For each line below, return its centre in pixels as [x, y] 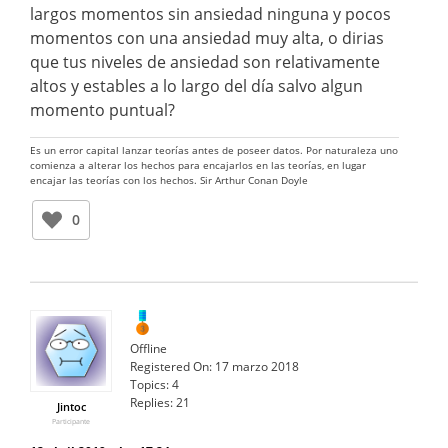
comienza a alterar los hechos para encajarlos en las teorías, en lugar [198, 165]
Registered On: [171, 366]
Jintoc [71, 406]
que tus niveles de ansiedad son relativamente [205, 62]
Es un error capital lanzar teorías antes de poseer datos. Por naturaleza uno [214, 150]
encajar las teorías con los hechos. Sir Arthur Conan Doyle [169, 180]
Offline [148, 348]
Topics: [149, 384]
